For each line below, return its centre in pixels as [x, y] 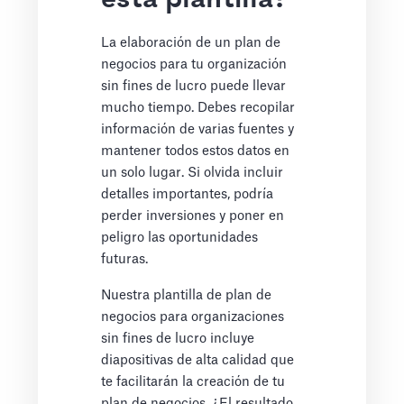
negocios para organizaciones [193, 317]
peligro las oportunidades [180, 238]
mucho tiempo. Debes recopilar [198, 108]
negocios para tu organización [194, 65]
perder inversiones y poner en [193, 216]
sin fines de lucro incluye [178, 339]
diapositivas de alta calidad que [198, 361]
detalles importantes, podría [188, 195]
